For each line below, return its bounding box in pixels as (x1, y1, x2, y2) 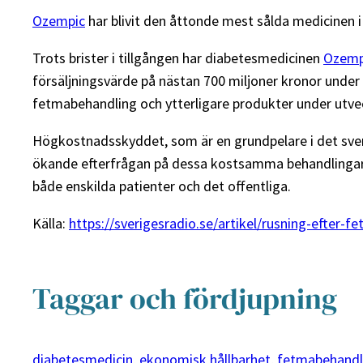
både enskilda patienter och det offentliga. (32, 177, 291, 196)
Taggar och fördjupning (32, 279, 337, 319)
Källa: (32, 214, 69, 233)
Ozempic (32, 11, 85, 31)
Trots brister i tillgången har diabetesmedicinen (32, 49, 323, 68)
